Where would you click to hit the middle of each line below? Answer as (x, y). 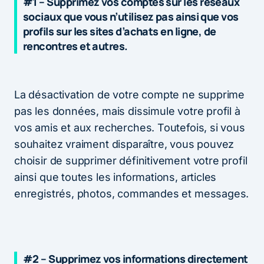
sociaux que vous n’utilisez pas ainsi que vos (131, 16)
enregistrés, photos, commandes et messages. (132, 193)
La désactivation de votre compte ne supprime (130, 94)
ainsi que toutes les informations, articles (115, 177)
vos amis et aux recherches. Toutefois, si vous (130, 127)
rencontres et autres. (75, 46)
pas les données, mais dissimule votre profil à (127, 111)
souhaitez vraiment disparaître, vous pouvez (124, 144)
